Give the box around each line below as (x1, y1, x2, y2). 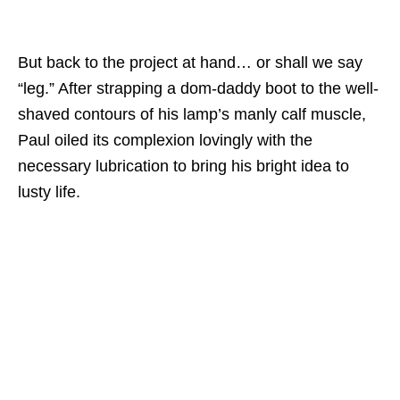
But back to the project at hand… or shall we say (18, 53, 362, 71)
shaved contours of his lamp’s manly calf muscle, (18, 104, 366, 123)
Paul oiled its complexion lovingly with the (18, 130, 312, 149)
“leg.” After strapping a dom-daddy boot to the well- (18, 79, 379, 97)
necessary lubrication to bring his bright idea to (18, 156, 349, 175)
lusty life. (18, 182, 80, 201)
